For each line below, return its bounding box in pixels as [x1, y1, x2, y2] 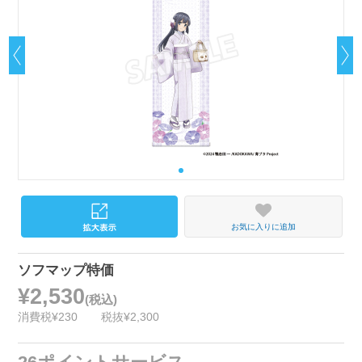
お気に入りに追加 [230, 222, 296, 232]
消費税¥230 [18, 309, 78, 323]
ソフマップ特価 [18, 263, 115, 279]
